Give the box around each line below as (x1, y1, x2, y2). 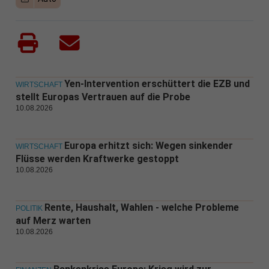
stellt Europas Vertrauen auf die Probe (15, 91, 190, 103)
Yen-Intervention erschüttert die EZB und (64, 78, 250, 90)
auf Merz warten (15, 215, 93, 227)
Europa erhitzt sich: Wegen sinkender (64, 140, 233, 152)
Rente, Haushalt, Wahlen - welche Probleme (44, 202, 239, 214)
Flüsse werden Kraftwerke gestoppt (15, 153, 179, 165)
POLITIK (15, 204, 43, 213)
